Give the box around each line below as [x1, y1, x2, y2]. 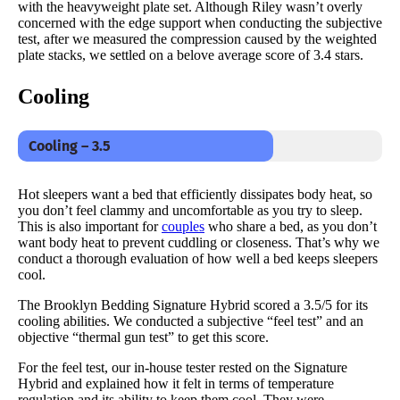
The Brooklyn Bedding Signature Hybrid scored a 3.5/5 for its [18, 296, 368, 312]
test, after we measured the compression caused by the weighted [18, 30, 377, 46]
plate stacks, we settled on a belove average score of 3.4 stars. [18, 46, 363, 62]
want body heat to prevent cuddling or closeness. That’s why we [18, 234, 379, 250]
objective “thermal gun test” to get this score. [18, 329, 269, 345]
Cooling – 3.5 [29, 137, 111, 154]
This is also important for [18, 218, 162, 234]
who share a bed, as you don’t [204, 218, 377, 234]
